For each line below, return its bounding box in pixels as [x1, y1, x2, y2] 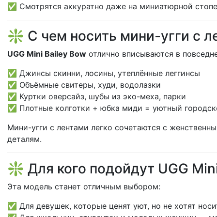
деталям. [7, 134, 42, 144]
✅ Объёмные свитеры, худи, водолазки [7, 80, 161, 90]
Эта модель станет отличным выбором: [7, 182, 160, 191]
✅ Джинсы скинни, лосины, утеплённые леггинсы [7, 68, 200, 78]
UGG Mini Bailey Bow [7, 49, 86, 59]
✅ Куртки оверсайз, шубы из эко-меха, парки [7, 92, 186, 101]
